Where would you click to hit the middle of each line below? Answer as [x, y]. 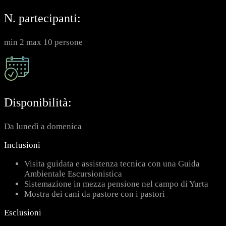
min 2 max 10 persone [43, 42]
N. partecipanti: [42, 18]
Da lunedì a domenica [43, 126]
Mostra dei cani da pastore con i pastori [95, 194]
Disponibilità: [38, 102]
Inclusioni [22, 145]
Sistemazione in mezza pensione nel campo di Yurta [116, 184]
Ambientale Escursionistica [73, 174]
